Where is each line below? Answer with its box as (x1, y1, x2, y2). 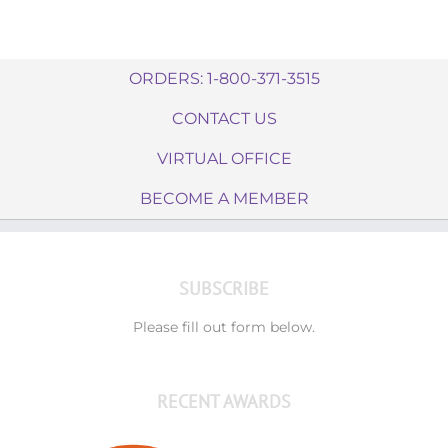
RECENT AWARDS (157, 389, 291, 413)
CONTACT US (171, 108, 277, 128)
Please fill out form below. (133, 317, 315, 336)
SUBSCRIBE (179, 276, 269, 300)
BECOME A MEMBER (139, 188, 309, 208)
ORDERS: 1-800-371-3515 (128, 68, 320, 88)
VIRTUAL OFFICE (156, 148, 292, 168)
